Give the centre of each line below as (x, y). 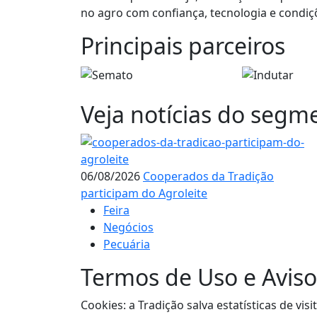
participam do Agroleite (144, 194)
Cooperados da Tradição (208, 177)
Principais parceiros (183, 46)
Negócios (128, 227)
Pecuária (127, 244)
